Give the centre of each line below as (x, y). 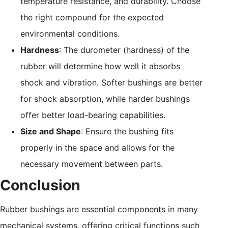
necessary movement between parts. (92, 164)
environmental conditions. (70, 33)
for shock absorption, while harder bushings (105, 98)
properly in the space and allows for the (97, 147)
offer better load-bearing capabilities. (93, 115)
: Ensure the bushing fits (127, 131)
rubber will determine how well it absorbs (100, 66)
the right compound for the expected (92, 17)
